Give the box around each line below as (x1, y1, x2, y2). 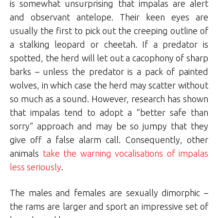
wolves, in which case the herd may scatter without (10, 80, 208, 90)
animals (10, 148, 43, 158)
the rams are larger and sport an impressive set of (10, 201, 208, 211)
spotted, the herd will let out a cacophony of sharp (10, 53, 208, 63)
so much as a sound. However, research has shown (10, 93, 208, 104)
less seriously (10, 162, 61, 172)
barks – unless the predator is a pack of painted (10, 66, 208, 76)
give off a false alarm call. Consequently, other (10, 134, 208, 145)
